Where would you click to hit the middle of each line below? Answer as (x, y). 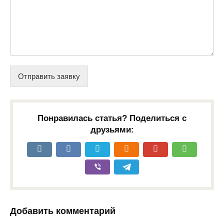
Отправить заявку (49, 76)
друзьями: (112, 129)
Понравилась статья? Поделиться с (112, 118)
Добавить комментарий (63, 211)
